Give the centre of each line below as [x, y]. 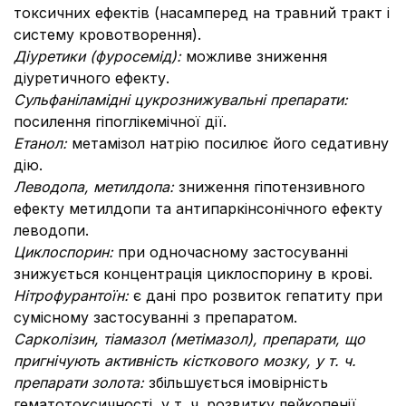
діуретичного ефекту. [92, 78]
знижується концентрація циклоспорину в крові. [193, 274]
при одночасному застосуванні [233, 252]
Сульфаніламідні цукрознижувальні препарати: [181, 100]
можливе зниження [256, 56]
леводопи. [51, 230]
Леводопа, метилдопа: [96, 187]
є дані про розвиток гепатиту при [258, 295]
